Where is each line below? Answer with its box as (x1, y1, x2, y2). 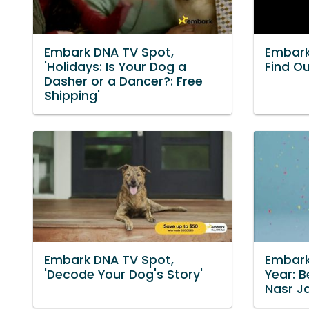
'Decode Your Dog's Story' (44, 266, 203, 283)
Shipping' (44, 87, 100, 104)
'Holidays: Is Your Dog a (44, 58, 186, 75)
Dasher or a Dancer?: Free (44, 72, 203, 90)
